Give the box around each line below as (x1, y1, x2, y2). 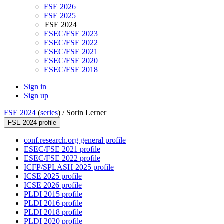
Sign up (24, 91, 48, 100)
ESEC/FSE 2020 (44, 56, 98, 65)
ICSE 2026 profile (24, 181, 82, 190)
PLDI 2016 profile (24, 199, 82, 208)
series (40, 108, 58, 117)
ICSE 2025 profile (24, 172, 82, 181)
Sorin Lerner (66, 108, 106, 117)
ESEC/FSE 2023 (44, 29, 98, 38)
